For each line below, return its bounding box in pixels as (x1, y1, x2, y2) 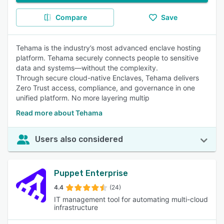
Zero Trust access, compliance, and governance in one (16, 83, 195, 92)
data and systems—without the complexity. (16, 63, 158, 72)
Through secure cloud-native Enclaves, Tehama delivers (16, 73, 199, 82)
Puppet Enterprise (54, 168, 128, 178)
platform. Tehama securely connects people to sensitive (16, 53, 198, 62)
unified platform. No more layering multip (16, 93, 149, 102)
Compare (55, 13, 87, 21)
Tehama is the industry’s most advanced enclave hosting (16, 43, 201, 52)
